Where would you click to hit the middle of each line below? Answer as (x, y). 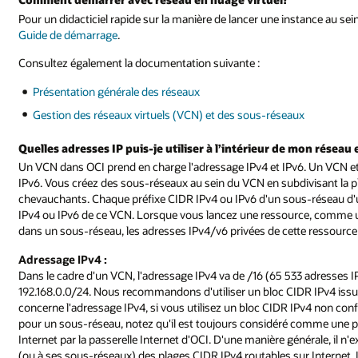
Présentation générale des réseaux (117, 92)
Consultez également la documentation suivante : (139, 63)
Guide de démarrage (68, 34)
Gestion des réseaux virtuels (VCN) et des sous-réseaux (169, 114)
